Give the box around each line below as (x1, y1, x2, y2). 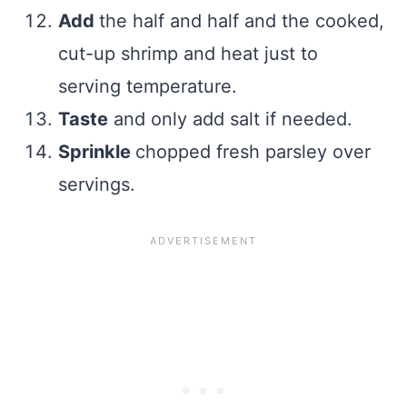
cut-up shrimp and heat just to (58, 43, 318, 65)
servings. (58, 174, 135, 196)
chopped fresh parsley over (135, 141, 371, 164)
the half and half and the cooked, (99, 10, 384, 33)
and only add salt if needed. (108, 108, 352, 131)
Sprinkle (58, 141, 135, 164)
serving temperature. (58, 75, 237, 98)
